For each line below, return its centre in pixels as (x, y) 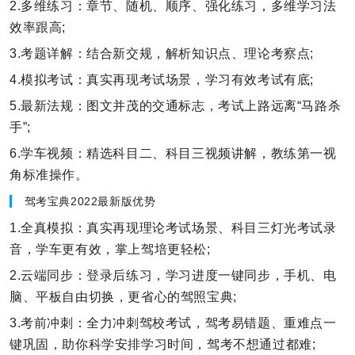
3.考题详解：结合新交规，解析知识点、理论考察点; (162, 54)
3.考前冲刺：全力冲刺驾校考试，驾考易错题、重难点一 (173, 323)
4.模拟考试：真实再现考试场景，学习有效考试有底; (162, 80)
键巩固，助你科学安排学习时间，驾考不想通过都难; (163, 344)
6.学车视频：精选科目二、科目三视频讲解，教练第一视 (173, 153)
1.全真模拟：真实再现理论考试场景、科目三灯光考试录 (173, 227)
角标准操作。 (49, 174)
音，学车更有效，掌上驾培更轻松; (110, 249)
